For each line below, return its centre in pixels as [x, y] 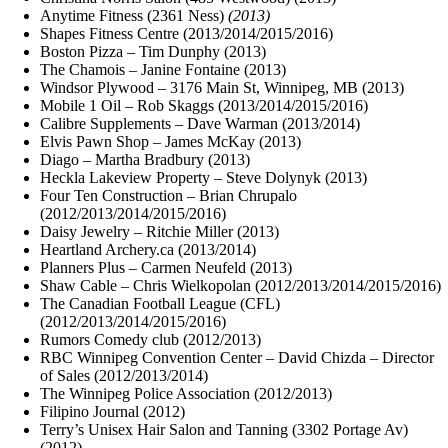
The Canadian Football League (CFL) [160, 303]
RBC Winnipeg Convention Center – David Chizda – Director [237, 357]
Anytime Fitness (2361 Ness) [132, 15]
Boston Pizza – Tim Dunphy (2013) [153, 51]
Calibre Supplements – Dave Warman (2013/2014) [200, 123]
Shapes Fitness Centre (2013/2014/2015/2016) [186, 33]
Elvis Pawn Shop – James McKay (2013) [170, 141]
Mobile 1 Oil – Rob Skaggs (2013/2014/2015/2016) [204, 105]
